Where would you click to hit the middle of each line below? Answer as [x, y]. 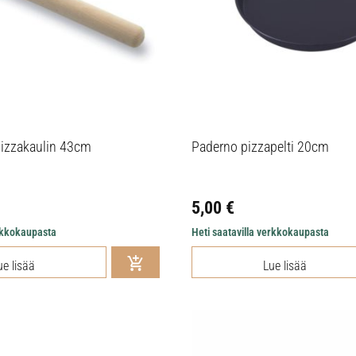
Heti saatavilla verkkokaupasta [260, 232]
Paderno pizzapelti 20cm [260, 146]
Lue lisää [285, 265]
